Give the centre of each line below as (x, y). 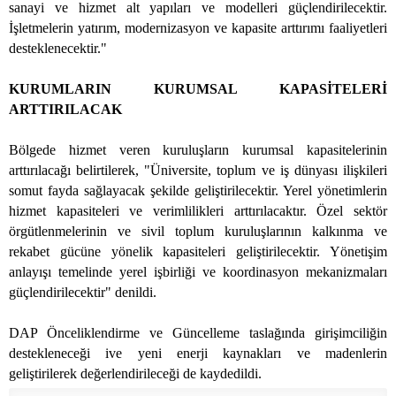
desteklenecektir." (58, 49)
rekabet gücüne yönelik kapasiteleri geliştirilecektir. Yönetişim (198, 252)
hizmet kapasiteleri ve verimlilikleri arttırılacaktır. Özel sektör (198, 211)
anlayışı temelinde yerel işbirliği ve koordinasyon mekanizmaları (198, 272)
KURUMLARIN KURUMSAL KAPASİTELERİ (198, 89)
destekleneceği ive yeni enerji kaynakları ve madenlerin (198, 354)
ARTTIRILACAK (65, 110)
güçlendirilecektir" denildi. (83, 293)
